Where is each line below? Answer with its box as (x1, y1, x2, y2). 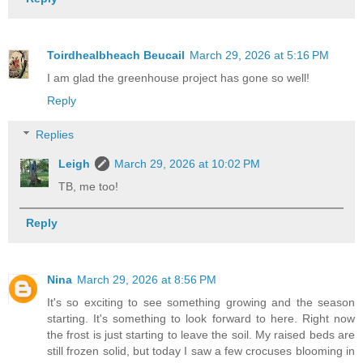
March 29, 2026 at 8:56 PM (77, 273, 216, 287)
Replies (36, 127, 75, 141)
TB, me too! (58, 179, 119, 193)
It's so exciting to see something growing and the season (47, 296, 355, 310)
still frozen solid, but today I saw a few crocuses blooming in (47, 344, 355, 358)
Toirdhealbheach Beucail (47, 49, 185, 62)
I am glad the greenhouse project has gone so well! (47, 71, 310, 85)
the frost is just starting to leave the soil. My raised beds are (47, 328, 355, 342)
